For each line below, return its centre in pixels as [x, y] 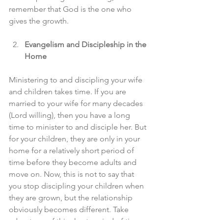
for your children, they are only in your [75, 139]
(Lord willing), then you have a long [70, 115]
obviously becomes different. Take [70, 209]
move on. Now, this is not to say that [72, 174]
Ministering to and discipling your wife [77, 80]
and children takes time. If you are [69, 92]
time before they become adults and [74, 162]
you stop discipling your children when [77, 186]
